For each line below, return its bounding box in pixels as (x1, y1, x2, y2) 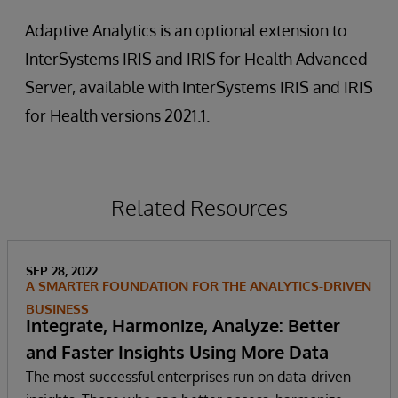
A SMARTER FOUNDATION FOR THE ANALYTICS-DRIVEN (26, 276, 371, 294)
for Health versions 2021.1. (25, 105, 210, 125)
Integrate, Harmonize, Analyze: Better (26, 313, 340, 337)
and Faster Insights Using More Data (26, 339, 329, 363)
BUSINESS (26, 299, 89, 317)
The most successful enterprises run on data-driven (26, 367, 351, 386)
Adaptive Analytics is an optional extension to (25, 20, 347, 40)
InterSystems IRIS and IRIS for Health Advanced (25, 48, 368, 68)
